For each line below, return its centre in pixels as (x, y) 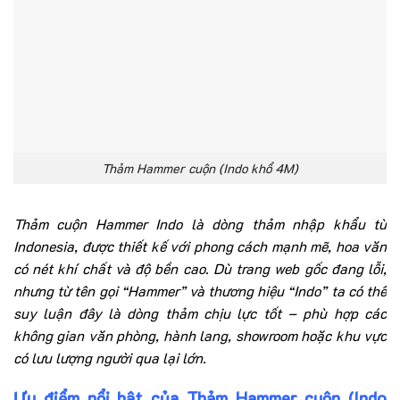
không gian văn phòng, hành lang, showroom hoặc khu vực (200, 335)
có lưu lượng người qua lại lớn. (110, 357)
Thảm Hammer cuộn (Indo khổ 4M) (200, 169)
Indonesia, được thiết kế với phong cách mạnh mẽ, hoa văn (200, 246)
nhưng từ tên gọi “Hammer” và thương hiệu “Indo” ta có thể (200, 290)
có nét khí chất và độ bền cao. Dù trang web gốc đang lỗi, (200, 268)
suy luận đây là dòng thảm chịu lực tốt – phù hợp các (200, 312)
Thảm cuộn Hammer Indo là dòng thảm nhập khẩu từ (200, 223)
